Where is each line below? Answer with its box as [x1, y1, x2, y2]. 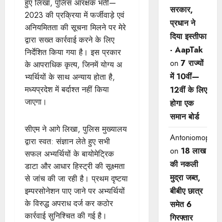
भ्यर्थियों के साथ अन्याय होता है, [25, 71, 115, 83]
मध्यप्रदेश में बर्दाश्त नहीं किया [25, 83, 109, 95]
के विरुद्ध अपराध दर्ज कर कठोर [25, 197, 113, 209]
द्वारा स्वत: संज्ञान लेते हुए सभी [25, 135, 110, 147]
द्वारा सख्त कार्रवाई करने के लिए [25, 34, 114, 46]
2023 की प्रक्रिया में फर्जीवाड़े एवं [25, 9, 124, 21]
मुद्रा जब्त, [169, 172, 200, 183]
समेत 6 [169, 199, 192, 210]
